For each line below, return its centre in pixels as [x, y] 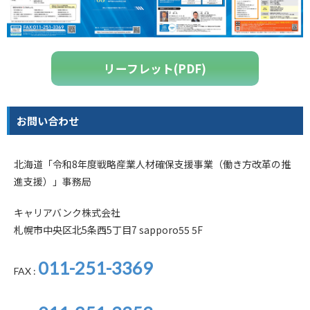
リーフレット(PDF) [155, 68]
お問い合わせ [48, 120]
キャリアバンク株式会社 [67, 212]
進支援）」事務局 [53, 181]
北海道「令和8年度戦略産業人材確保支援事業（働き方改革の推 [152, 164]
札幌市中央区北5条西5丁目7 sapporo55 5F [108, 229]
